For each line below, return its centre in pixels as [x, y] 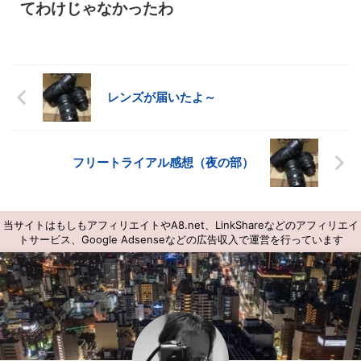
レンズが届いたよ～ [162, 97]
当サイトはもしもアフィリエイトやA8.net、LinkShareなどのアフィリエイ [180, 225]
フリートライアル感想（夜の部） [163, 162]
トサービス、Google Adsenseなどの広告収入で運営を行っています [180, 240]
